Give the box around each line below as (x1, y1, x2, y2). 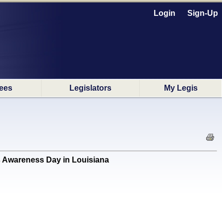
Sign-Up (187, 9, 218, 17)
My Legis (164, 84, 198, 92)
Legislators (69, 84, 111, 92)
